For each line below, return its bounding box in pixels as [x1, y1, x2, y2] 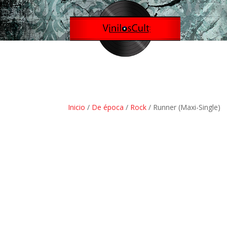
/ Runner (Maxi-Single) [146, 102, 221, 112]
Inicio [68, 102, 86, 112]
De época [92, 102, 124, 112]
